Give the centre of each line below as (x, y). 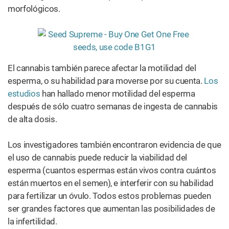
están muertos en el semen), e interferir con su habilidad (111, 183)
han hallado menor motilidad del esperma (118, 94)
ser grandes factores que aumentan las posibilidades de (111, 209)
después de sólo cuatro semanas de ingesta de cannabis (113, 106)
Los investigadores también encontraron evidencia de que (114, 145)
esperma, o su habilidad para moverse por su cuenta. (106, 81)
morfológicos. (34, 9)
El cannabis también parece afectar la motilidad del (102, 68)
